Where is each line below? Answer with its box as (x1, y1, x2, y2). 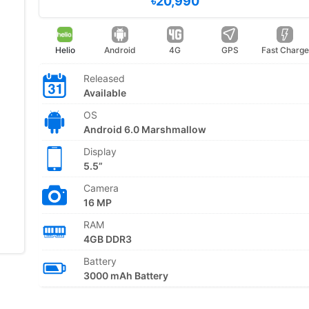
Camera (83, 182, 119, 194)
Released (83, 72, 125, 84)
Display (83, 146, 117, 157)
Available (83, 87, 126, 99)
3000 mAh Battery (83, 270, 168, 281)
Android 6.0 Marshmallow (83, 123, 206, 135)
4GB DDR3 (83, 233, 132, 245)
